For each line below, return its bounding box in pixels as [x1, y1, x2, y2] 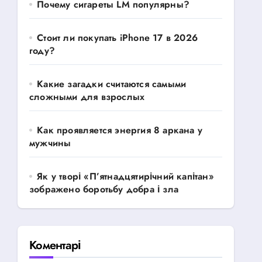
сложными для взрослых [29, 90, 145, 104]
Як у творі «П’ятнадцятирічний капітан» [37, 170, 214, 183]
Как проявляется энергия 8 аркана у [37, 123, 203, 137]
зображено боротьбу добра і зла [29, 182, 178, 196]
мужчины [29, 136, 71, 150]
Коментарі [29, 237, 81, 254]
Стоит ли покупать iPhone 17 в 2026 [37, 31, 198, 44]
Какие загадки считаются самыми [37, 77, 187, 91]
